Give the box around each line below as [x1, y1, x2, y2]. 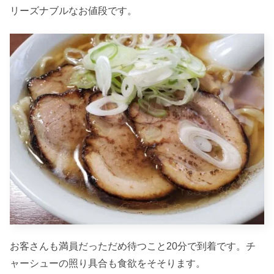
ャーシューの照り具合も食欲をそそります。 [10, 257, 206, 268]
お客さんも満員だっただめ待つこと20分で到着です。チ [10, 240, 256, 251]
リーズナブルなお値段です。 [10, 6, 137, 17]
